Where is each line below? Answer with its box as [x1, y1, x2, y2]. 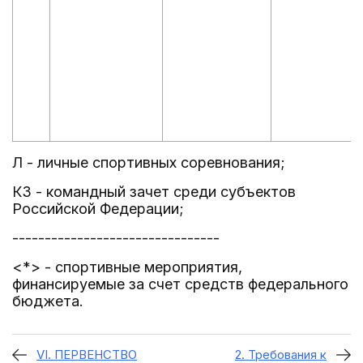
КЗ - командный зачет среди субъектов [12, 183, 296, 200]
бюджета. [12, 293, 83, 310]
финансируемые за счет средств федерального [12, 275, 348, 293]
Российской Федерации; [12, 200, 184, 217]
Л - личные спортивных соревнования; [12, 154, 285, 171]
